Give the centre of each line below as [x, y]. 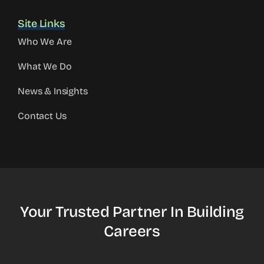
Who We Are [45, 41]
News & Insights [53, 91]
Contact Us [42, 115]
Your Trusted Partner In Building [132, 212]
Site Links [42, 23]
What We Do [45, 66]
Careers [132, 231]
